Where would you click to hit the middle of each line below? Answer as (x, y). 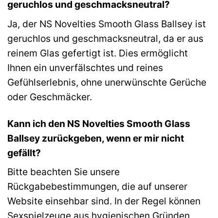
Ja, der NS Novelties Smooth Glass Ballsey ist (107, 24)
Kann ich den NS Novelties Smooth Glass (99, 123)
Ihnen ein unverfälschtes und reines (85, 67)
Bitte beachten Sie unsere (64, 172)
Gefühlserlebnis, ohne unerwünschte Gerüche (107, 82)
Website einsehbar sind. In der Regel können (104, 201)
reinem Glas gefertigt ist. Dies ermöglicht (98, 53)
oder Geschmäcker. (50, 97)
